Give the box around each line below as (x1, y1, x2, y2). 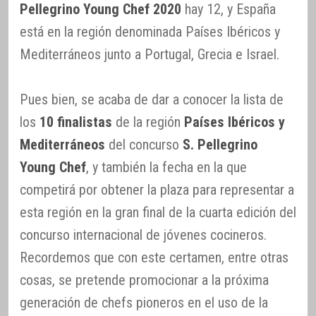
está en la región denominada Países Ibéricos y (20, 23, 280, 40)
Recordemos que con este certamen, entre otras (20, 248, 288, 266)
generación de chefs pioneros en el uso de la (20, 293, 268, 311)
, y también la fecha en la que (86, 158, 247, 176)
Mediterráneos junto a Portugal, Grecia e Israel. (20, 45, 279, 63)
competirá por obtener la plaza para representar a (20, 181, 294, 198)
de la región (112, 113, 184, 130)
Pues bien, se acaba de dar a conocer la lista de (20, 90, 284, 108)
